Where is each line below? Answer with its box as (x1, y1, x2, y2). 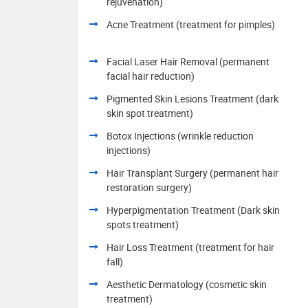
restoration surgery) (107, 180, 192, 194)
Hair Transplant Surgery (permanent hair (107, 166, 278, 179)
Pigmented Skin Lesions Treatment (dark (107, 91, 278, 105)
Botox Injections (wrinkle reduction (107, 129, 254, 142)
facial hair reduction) (107, 69, 195, 82)
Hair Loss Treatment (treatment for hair (107, 240, 274, 254)
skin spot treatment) (107, 106, 193, 120)
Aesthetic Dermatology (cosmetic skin (107, 277, 267, 291)
